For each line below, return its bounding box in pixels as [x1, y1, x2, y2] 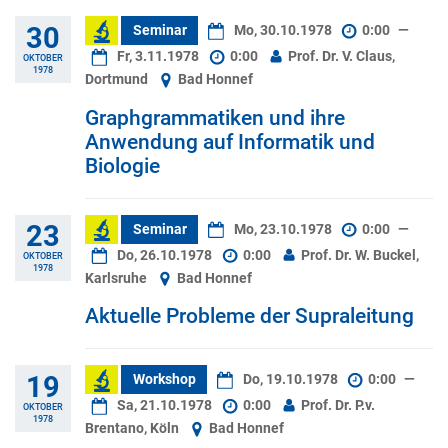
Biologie [85, 153, 160, 178]
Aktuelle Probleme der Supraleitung [85, 304, 414, 329]
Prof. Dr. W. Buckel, [298, 246, 420, 264]
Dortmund [85, 71, 151, 89]
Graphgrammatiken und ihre [85, 105, 345, 130]
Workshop [132, 371, 196, 389]
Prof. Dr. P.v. [298, 397, 376, 415]
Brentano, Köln [85, 420, 182, 438]
